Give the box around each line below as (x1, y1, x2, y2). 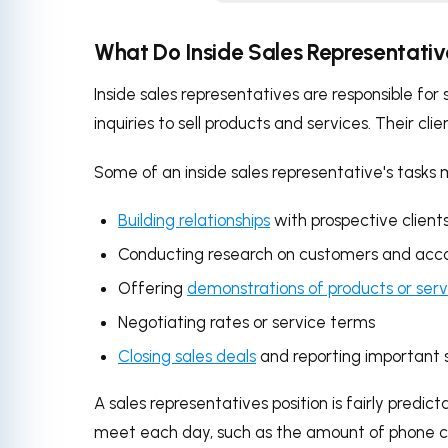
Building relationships (118, 210, 270, 231)
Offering (118, 278, 187, 299)
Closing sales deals (118, 346, 256, 367)
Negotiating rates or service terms (118, 312, 375, 333)
